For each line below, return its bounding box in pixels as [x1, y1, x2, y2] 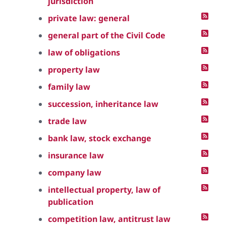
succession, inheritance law [48, 98, 158, 109]
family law [48, 81, 90, 92]
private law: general [48, 13, 130, 24]
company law [48, 167, 101, 178]
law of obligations [48, 47, 120, 58]
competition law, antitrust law [48, 213, 171, 224]
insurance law [48, 150, 104, 161]
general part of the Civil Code [48, 30, 165, 41]
